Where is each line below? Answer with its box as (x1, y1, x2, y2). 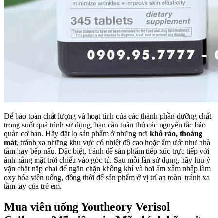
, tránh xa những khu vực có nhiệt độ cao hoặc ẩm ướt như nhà (17, 138, 210, 146)
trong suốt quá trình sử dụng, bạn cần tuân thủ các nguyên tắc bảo (4, 120, 206, 129)
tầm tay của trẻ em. (4, 182, 62, 190)
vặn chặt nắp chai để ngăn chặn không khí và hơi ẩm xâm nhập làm (4, 164, 211, 173)
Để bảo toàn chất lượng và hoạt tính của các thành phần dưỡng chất (4, 111, 211, 120)
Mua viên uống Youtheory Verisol (4, 200, 170, 213)
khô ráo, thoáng (150, 129, 202, 138)
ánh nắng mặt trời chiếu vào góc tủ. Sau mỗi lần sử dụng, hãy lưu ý (4, 155, 210, 164)
